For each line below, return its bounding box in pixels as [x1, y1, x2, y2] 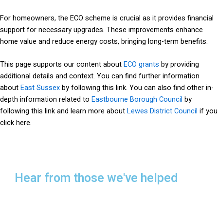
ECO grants [124, 59, 159, 70]
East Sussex [20, 83, 60, 93]
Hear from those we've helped [15, 173, 178, 191]
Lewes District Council [127, 106, 198, 117]
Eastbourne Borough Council [91, 94, 182, 105]
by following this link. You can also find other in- [60, 83, 214, 93]
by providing [159, 59, 199, 70]
